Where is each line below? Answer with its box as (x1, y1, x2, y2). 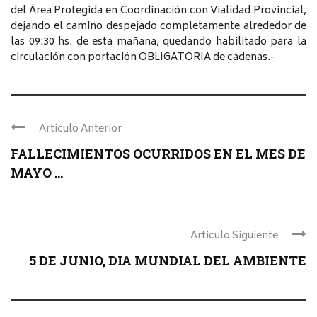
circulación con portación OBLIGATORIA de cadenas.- (11, 48, 275, 67)
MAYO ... (11, 163, 63, 181)
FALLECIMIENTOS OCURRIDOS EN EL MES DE (11, 144, 306, 162)
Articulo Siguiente (190, 226, 278, 245)
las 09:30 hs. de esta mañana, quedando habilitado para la (11, 33, 306, 51)
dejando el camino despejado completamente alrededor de (11, 17, 306, 35)
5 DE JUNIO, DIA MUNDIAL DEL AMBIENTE (29, 251, 306, 269)
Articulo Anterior (39, 120, 122, 138)
